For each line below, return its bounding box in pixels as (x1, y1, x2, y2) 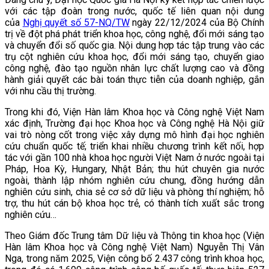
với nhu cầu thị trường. (5, 85, 96, 97)
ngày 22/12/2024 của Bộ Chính (132, 17, 265, 29)
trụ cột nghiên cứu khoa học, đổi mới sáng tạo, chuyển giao (5, 51, 264, 63)
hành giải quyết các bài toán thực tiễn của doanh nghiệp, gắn (5, 74, 264, 86)
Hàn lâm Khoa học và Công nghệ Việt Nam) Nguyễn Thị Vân (5, 241, 264, 253)
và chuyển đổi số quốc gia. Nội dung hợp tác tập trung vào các (5, 40, 264, 52)
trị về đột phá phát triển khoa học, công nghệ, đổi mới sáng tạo (5, 28, 264, 40)
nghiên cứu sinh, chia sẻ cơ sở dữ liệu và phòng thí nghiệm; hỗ (5, 186, 264, 198)
